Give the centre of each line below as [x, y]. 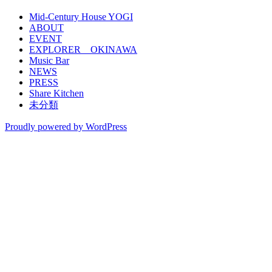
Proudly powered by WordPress [66, 127]
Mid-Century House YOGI [81, 17]
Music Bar [49, 61]
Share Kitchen [56, 93]
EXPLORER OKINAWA [83, 50]
